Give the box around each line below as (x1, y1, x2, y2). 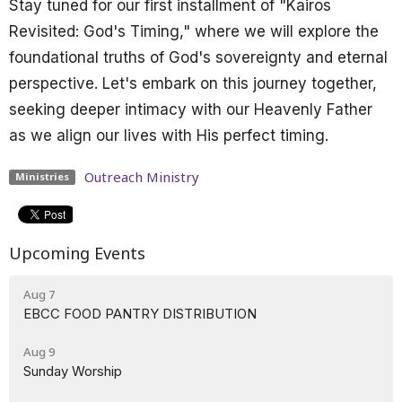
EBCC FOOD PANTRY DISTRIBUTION (23, 305, 257, 323)
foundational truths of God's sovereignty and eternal (9, 48, 388, 66)
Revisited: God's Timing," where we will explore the (9, 22, 379, 40)
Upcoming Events (9, 241, 145, 264)
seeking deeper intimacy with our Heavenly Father (9, 100, 372, 118)
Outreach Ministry (83, 167, 199, 186)
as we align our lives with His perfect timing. (9, 126, 328, 144)
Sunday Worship (23, 363, 122, 380)
